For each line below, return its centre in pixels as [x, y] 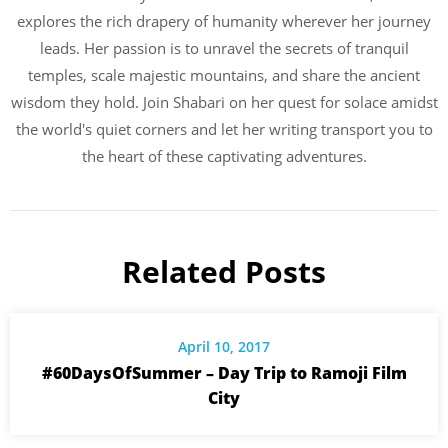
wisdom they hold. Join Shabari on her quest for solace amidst [224, 102]
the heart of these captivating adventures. [224, 156]
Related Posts [224, 272]
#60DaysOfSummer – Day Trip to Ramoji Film [224, 373]
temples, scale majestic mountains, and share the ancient [224, 75]
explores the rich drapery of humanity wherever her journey [224, 21]
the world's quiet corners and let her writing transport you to [224, 129]
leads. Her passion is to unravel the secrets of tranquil [224, 48]
